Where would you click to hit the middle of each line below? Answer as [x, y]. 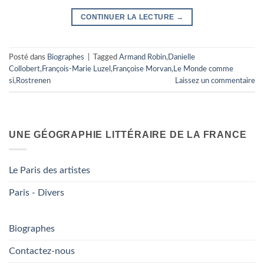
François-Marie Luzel [76, 69]
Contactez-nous [42, 251]
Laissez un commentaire [215, 80]
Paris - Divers [37, 193]
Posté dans [28, 57]
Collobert [24, 69]
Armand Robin [143, 57]
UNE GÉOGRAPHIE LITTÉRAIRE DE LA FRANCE [128, 134]
